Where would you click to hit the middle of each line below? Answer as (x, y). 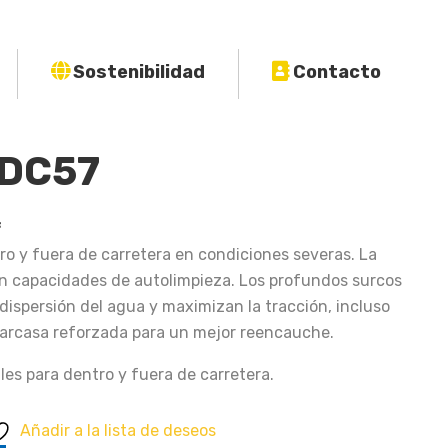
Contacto (336, 72)
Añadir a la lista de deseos (118, 430)
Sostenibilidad (138, 72)
